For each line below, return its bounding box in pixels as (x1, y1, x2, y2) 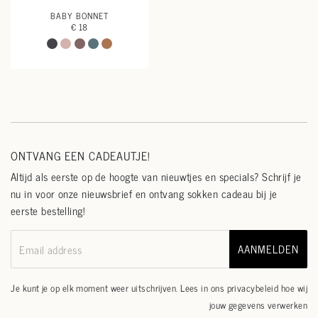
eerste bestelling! (11, 201, 85, 219)
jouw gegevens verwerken (209, 297, 307, 312)
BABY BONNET (50, 8, 109, 23)
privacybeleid (226, 280, 279, 295)
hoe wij (278, 280, 307, 295)
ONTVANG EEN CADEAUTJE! (11, 146, 150, 165)
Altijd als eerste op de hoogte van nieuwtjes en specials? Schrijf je (11, 167, 302, 185)
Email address (19, 240, 82, 258)
